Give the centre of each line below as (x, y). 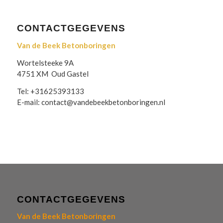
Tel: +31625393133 (50, 91)
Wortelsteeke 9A (45, 62)
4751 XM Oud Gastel (53, 73)
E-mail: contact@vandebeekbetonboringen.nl (91, 102)
